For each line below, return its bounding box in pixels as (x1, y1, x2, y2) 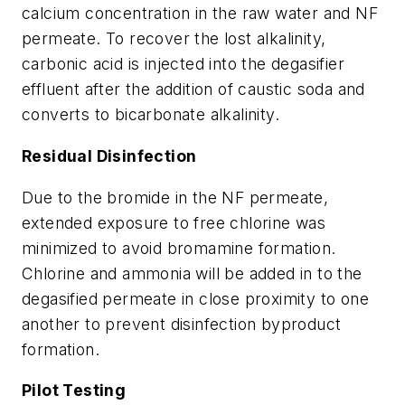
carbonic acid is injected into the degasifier (22, 54, 344, 74)
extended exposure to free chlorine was (22, 212, 326, 232)
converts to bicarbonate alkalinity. (22, 105, 279, 125)
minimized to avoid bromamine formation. (22, 238, 336, 258)
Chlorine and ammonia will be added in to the (22, 263, 363, 283)
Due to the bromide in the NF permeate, (22, 187, 329, 207)
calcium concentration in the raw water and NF (22, 4, 378, 24)
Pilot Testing (22, 381, 127, 400)
